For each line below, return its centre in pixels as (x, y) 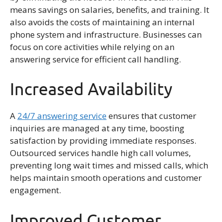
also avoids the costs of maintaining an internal (102, 22)
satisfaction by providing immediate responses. (103, 141)
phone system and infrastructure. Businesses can (106, 34)
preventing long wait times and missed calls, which (109, 166)
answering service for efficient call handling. (95, 59)
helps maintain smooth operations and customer (106, 178)
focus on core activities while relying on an (92, 47)
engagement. (35, 190)
